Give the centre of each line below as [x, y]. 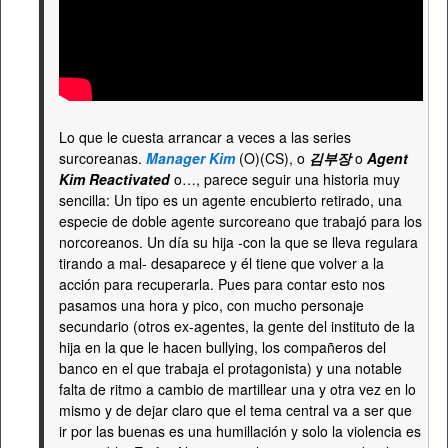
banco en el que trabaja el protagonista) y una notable [230, 368]
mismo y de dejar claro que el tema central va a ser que [235, 410]
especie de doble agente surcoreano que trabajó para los [240, 221]
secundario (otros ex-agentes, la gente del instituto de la [237, 326]
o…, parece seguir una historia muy [285, 179]
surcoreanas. [102, 158]
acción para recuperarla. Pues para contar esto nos [222, 284]
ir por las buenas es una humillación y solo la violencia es [240, 431]
